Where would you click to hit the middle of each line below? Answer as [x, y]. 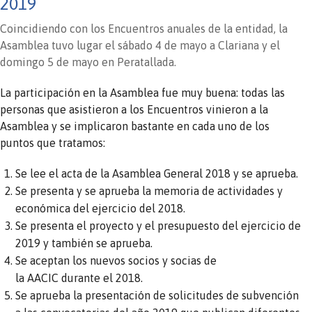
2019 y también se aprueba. [84, 243]
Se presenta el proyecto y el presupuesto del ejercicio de [158, 225]
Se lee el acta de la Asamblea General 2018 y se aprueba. [157, 173]
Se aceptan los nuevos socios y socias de [116, 260]
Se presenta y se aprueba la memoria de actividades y [149, 190]
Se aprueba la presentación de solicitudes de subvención [157, 295]
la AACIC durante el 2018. [79, 278]
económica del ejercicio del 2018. [101, 208]
